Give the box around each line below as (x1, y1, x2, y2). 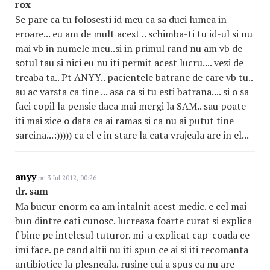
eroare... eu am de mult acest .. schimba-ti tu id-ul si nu (15, 27, 253, 40)
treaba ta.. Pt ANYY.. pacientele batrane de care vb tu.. (15, 71, 253, 84)
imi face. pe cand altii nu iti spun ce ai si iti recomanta (15, 243, 248, 256)
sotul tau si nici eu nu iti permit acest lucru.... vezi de (15, 56, 243, 69)
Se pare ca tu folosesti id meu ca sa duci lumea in (15, 13, 227, 26)
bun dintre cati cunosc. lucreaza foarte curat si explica (15, 214, 252, 227)
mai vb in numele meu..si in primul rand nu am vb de (15, 42, 242, 55)
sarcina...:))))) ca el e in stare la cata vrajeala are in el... (15, 128, 249, 142)
